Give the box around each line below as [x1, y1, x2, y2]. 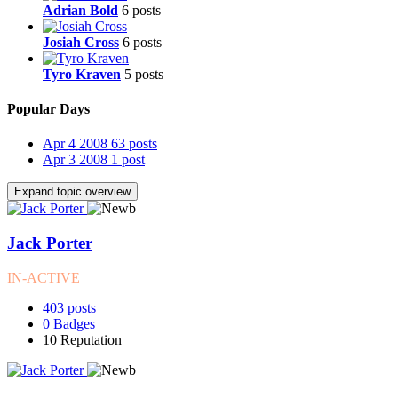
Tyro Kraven [43, 66, 121, 82]
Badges [53, 315, 95, 331]
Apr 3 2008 [43, 152, 107, 168]
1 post [111, 152, 145, 168]
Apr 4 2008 [43, 136, 107, 152]
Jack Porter [7, 233, 92, 252]
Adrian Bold [43, 2, 118, 18]
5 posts [124, 66, 163, 82]
